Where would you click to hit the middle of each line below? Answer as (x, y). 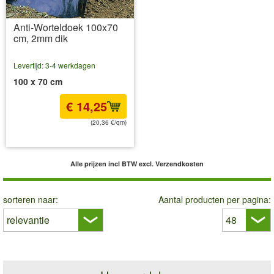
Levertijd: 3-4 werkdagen (54, 65)
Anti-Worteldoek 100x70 (66, 27)
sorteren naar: (31, 199)
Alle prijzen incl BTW (105, 163)
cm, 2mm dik (41, 38)
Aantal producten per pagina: (215, 199)
